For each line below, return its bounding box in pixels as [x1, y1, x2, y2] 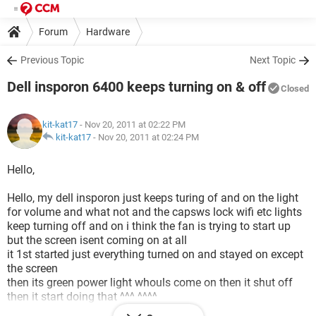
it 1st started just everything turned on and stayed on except [7, 248, 303, 261]
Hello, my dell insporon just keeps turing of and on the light [7, 191, 298, 205]
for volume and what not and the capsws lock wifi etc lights [7, 205, 302, 219]
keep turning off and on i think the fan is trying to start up [7, 219, 291, 233]
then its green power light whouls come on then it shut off [7, 276, 293, 289]
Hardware [86, 25, 130, 37]
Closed [281, 83, 309, 94]
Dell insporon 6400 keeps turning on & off [7, 78, 266, 95]
